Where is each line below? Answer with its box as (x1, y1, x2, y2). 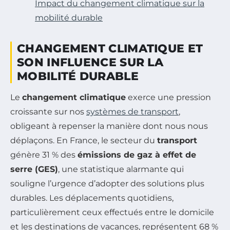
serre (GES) (10, 164, 58, 174)
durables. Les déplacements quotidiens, (10, 193, 174, 203)
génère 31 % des (10, 149, 78, 160)
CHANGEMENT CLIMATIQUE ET (17, 41, 203, 55)
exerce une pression (126, 92, 211, 102)
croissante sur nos (10, 106, 86, 117)
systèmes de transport (86, 106, 179, 117)
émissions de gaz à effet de (78, 149, 196, 160)
